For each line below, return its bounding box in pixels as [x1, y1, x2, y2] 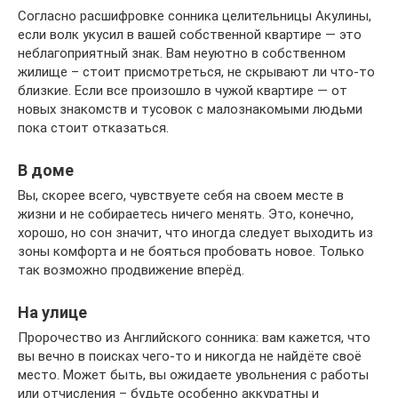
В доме [18, 161, 74, 180]
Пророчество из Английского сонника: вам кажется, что [18, 330, 370, 346]
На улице [18, 303, 87, 322]
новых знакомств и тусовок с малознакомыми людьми [18, 101, 362, 118]
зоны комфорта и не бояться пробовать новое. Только [18, 243, 364, 260]
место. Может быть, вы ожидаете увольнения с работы [18, 367, 369, 384]
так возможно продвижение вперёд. [18, 262, 244, 279]
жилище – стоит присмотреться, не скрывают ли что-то [18, 64, 375, 81]
